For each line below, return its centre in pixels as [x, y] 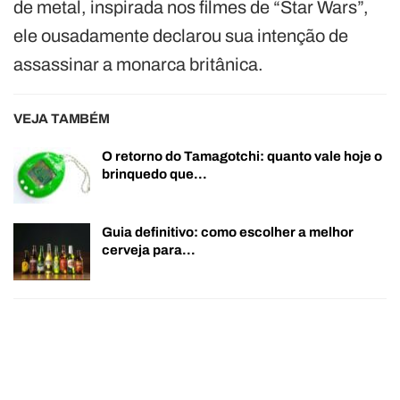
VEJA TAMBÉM [62, 118]
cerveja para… [149, 250]
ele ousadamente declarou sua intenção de [181, 35]
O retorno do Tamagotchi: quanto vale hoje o [242, 156]
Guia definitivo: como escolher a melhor [228, 233]
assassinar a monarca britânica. [138, 64]
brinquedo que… [154, 174]
